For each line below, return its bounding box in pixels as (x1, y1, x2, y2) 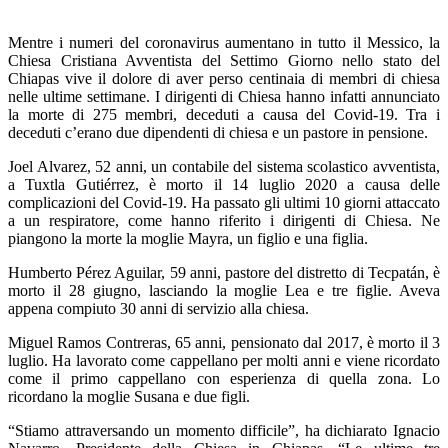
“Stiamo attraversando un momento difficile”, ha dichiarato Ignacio (8, 421, 440, 439)
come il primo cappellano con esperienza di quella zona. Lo (8, 369, 440, 387)
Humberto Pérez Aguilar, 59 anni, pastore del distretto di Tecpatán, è (8, 263, 440, 281)
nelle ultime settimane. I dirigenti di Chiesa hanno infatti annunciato (8, 87, 440, 105)
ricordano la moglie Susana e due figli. (8, 387, 250, 405)
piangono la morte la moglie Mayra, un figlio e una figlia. (8, 229, 368, 247)
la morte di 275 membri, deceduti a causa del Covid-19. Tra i (8, 105, 440, 123)
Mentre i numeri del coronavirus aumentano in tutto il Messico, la (8, 33, 440, 51)
